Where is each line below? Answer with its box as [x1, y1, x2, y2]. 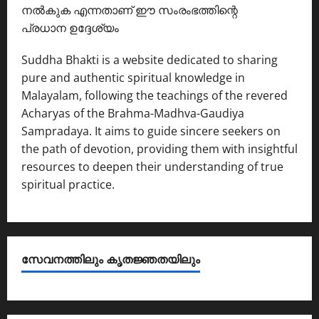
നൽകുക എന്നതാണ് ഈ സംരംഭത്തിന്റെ [21, 1, 238, 18]
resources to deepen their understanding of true [21, 158, 283, 174]
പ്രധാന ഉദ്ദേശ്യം [21, 19, 119, 36]
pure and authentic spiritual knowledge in [21, 69, 245, 85]
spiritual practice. [21, 176, 115, 192]
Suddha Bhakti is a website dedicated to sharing [21, 51, 278, 68]
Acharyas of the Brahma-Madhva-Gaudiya [21, 105, 244, 121]
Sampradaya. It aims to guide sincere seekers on [21, 122, 281, 139]
